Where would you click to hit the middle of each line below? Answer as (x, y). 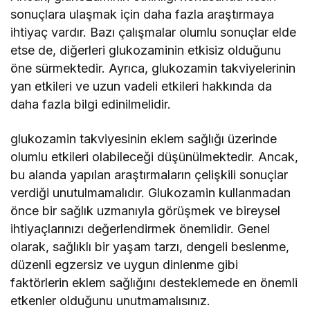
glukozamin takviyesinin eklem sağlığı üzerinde (144, 139)
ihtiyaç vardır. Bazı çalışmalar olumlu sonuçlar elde (154, 33)
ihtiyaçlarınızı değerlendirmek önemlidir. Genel (140, 229)
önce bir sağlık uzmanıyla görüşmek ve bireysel (146, 211)
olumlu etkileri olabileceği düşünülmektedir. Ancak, (155, 157)
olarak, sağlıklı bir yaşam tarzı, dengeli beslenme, (150, 247)
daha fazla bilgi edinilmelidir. (91, 104)
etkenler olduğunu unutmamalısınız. (111, 301)
